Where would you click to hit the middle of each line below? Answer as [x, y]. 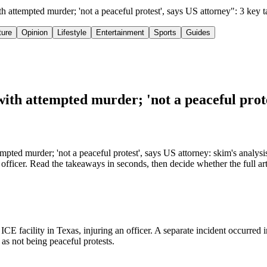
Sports [165, 33]
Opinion [35, 33]
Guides [198, 33]
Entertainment [120, 33]
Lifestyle [72, 33]
